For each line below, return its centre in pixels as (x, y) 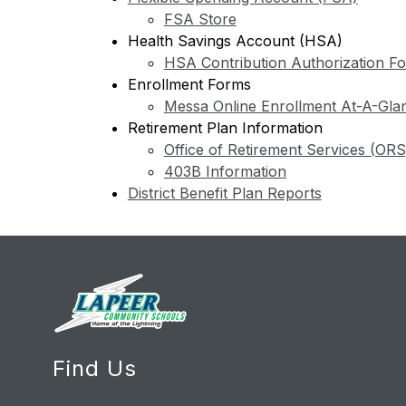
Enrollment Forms (189, 84)
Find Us (95, 369)
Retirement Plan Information (225, 128)
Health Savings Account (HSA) (235, 41)
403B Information (225, 171)
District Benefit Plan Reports (224, 193)
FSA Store (200, 19)
